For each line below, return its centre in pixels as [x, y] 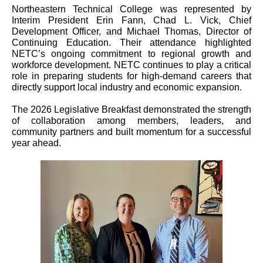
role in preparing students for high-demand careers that [131, 76]
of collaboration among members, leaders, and [131, 121]
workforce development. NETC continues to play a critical [131, 65]
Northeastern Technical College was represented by [131, 9]
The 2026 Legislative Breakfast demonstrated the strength [131, 109]
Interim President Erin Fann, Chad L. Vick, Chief [131, 20]
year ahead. [36, 143]
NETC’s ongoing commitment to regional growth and [131, 54]
